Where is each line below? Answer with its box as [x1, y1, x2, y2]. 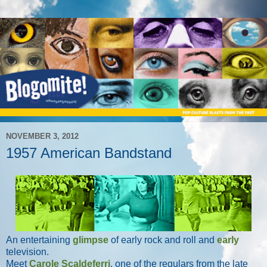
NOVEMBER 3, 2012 [6, 132, 79, 141]
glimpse [73, 235, 108, 246]
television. [6, 247, 49, 257]
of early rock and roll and [108, 235, 217, 246]
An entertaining [6, 235, 73, 246]
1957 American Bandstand [6, 144, 172, 161]
